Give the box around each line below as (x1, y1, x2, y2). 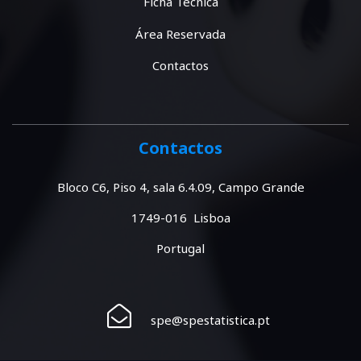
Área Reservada (135, 25, 226, 42)
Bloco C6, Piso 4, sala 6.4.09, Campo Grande (56, 178, 305, 195)
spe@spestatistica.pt (147, 311, 270, 328)
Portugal (156, 239, 205, 256)
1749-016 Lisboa (131, 209, 230, 226)
